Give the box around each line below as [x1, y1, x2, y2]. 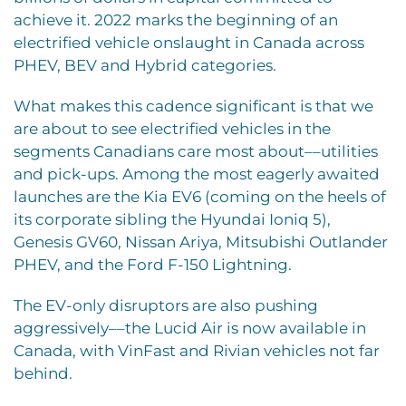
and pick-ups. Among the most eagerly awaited [14, 165, 380, 183]
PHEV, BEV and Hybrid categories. [14, 56, 276, 74]
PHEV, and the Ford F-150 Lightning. [14, 256, 292, 274]
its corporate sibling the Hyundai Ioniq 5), [14, 210, 331, 228]
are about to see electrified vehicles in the [14, 120, 331, 138]
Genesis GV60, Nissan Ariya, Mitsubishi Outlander [14, 233, 388, 251]
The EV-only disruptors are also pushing [14, 296, 318, 314]
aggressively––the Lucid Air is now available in [14, 319, 366, 337]
